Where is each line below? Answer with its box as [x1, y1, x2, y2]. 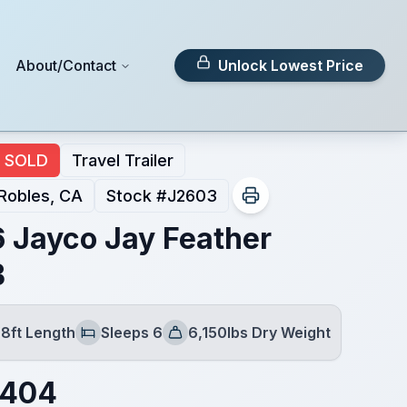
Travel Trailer [71, 151, 174, 170]
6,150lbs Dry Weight [187, 323, 331, 342]
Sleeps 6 [100, 323, 163, 342]
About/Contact [15, 56, 117, 74]
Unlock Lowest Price [218, 56, 364, 74]
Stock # [105, 185, 167, 205]
